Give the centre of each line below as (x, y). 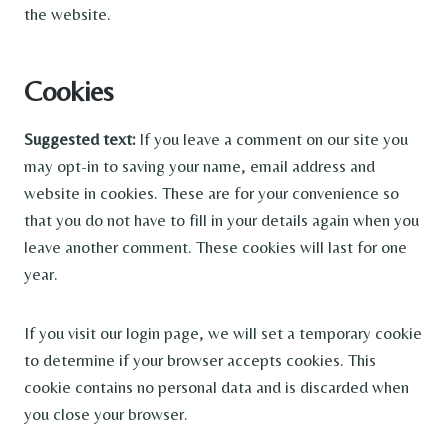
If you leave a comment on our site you (273, 139)
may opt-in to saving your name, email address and (199, 166)
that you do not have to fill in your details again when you (221, 220)
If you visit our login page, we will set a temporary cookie (223, 333)
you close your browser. (106, 414)
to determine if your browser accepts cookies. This (200, 360)
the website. (67, 14)
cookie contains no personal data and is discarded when (216, 387)
